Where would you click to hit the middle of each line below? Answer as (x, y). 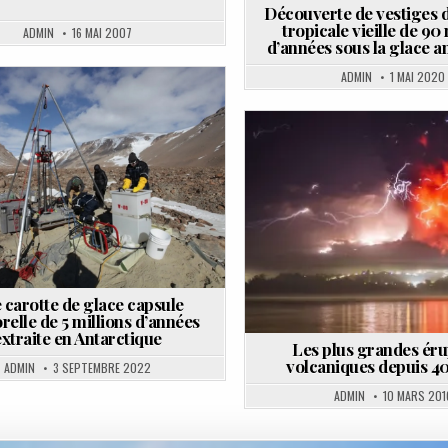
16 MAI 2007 (101, 32)
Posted (300, 160)
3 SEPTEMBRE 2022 (101, 367)
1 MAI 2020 (417, 77)
